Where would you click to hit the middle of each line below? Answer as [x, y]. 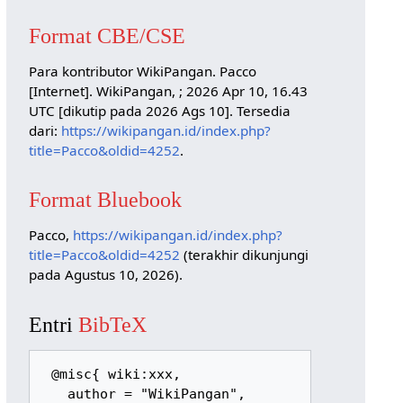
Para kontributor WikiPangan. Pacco [142, 71]
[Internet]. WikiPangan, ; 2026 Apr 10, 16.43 [168, 90]
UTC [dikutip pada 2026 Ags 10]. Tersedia [159, 110]
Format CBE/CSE [107, 35]
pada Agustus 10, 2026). [105, 275]
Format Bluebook [105, 200]
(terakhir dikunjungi [244, 255]
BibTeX [112, 324]
